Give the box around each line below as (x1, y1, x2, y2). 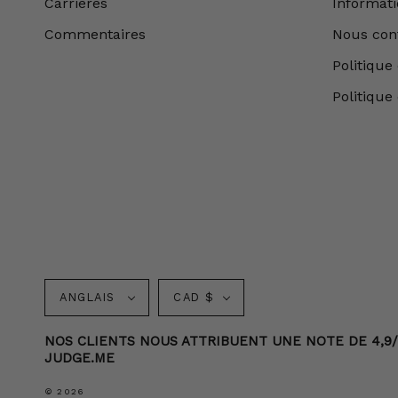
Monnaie (157, 267, 297, 311)
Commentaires (44, 26, 146, 44)
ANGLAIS (60, 291, 121, 305)
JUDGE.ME (44, 350, 115, 367)
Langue (44, 267, 154, 311)
